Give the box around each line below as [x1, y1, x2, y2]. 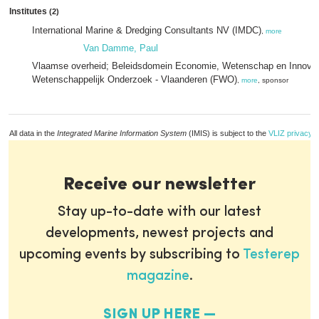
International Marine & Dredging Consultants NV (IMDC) [32, 25, 261, 36]
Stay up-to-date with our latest [58, 205, 261, 219]
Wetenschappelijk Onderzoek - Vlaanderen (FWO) [32, 74, 237, 85]
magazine [126, 269, 189, 283]
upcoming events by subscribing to [19, 248, 243, 262]
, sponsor [258, 76, 288, 84]
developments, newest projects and [46, 226, 273, 241]
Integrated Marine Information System [57, 129, 187, 137]
